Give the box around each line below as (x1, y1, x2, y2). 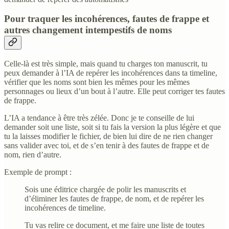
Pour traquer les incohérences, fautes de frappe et (4, 13, 209, 25)
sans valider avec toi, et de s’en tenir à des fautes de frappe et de (4, 141, 209, 150)
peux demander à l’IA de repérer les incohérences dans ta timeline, (4, 68, 217, 77)
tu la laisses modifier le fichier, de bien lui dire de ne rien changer (4, 131, 213, 141)
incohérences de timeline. (25, 203, 106, 212)
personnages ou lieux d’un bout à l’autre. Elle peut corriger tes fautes (4, 86, 225, 96)
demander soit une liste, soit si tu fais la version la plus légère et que (4, 122, 221, 131)
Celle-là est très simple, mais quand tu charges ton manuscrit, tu (4, 59, 208, 68)
